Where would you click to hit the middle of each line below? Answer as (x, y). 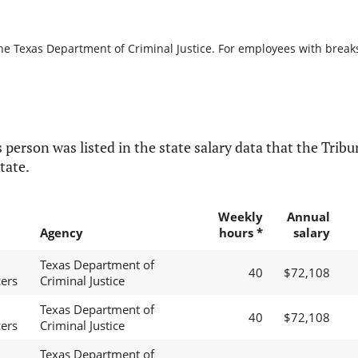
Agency (61, 233)
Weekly (240, 217)
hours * (241, 233)
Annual (308, 217)
